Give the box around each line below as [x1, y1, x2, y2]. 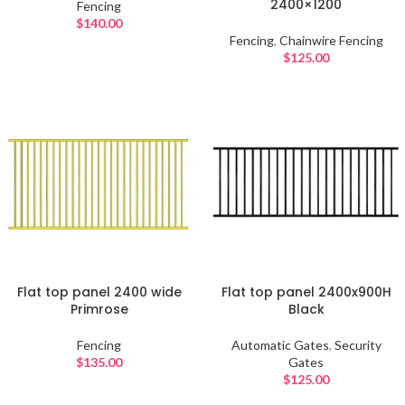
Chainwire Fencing [278, 33, 383, 48]
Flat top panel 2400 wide [16, 283, 182, 301]
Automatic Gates [231, 337, 329, 353]
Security [334, 337, 381, 353]
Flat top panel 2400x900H [221, 283, 391, 301]
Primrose [70, 300, 128, 318]
